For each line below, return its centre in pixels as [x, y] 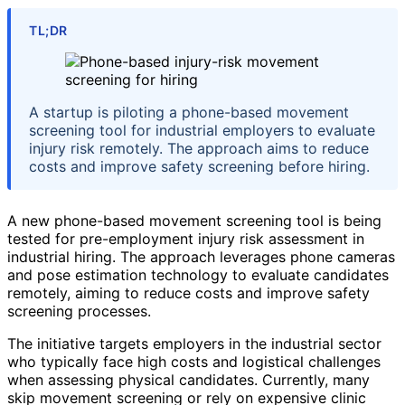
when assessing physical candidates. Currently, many [188, 380]
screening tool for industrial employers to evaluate [202, 131]
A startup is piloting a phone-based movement [189, 113]
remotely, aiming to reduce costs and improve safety [188, 293]
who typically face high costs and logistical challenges [194, 362]
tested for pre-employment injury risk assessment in [186, 239]
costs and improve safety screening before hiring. [199, 167]
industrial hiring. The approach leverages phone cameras [201, 257]
